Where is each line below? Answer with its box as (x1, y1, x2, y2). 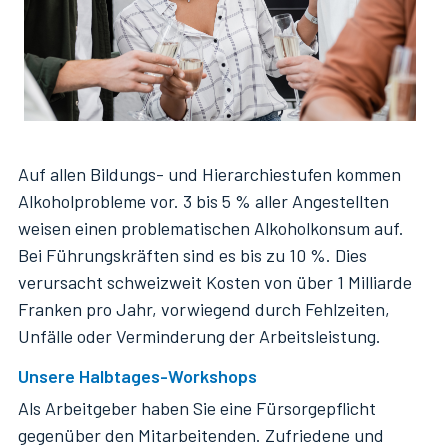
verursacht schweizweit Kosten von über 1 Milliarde (18, 270, 412, 293)
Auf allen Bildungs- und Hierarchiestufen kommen (18, 162, 401, 185)
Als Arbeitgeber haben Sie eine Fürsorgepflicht (18, 396, 376, 419)
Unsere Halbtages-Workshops (18, 364, 257, 387)
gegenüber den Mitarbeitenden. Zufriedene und (18, 423, 384, 446)
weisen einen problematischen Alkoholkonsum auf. (18, 216, 404, 239)
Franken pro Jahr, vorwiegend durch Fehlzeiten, (18, 297, 390, 320)
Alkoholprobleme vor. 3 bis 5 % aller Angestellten (18, 189, 389, 212)
